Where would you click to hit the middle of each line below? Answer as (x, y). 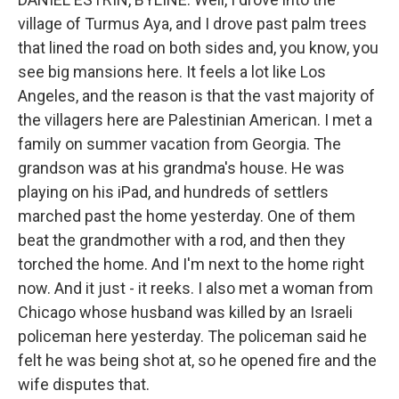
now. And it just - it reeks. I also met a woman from (195, 288)
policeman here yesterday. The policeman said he (192, 336)
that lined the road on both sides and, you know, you (198, 48)
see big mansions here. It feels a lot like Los (172, 72)
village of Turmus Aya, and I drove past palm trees (192, 24)
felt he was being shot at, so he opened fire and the (197, 360)
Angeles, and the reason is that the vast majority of (196, 96)
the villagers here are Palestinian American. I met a (195, 120)
